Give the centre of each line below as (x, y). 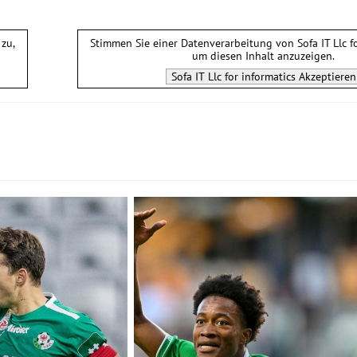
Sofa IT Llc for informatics (233, 77)
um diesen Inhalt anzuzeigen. (264, 56)
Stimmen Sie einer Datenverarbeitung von (193, 43)
